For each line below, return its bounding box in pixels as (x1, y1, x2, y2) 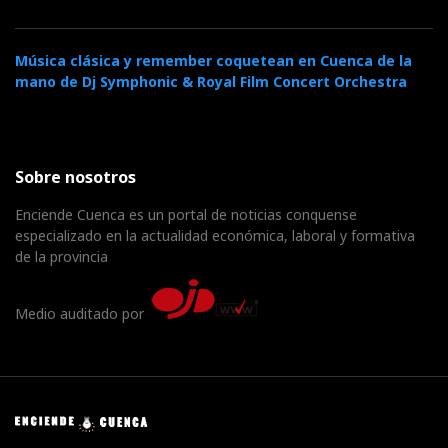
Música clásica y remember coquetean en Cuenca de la (15, 51, 412, 71)
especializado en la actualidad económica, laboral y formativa (15, 226, 415, 246)
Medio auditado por (15, 304, 152, 324)
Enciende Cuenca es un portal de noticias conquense (15, 205, 357, 225)
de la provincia (15, 247, 108, 267)
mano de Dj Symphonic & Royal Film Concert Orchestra (15, 72, 407, 92)
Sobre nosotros (15, 166, 136, 189)
